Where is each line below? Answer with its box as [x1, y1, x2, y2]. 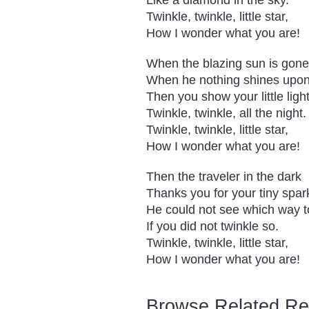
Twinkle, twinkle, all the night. [146, 106, 306, 120]
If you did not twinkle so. [146, 219, 279, 233]
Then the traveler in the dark [146, 170, 301, 183]
